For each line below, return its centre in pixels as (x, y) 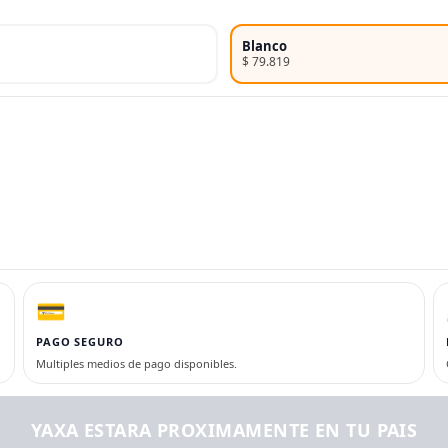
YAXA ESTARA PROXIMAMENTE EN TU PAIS (224, 429)
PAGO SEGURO (80, 341)
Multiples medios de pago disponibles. (136, 363)
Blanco (264, 45)
